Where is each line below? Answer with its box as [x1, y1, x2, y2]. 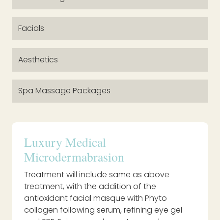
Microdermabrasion [24, 148, 124, 165]
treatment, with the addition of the [24, 181, 156, 192]
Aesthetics [18, 54, 58, 66]
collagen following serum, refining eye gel [24, 204, 182, 216]
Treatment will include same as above [24, 169, 169, 181]
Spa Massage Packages [18, 85, 110, 97]
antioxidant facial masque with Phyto [24, 192, 167, 204]
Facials [18, 23, 44, 34]
